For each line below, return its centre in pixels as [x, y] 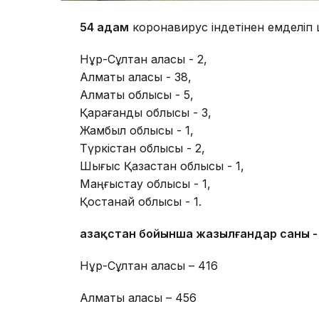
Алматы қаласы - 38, [136, 77]
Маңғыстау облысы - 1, [145, 184]
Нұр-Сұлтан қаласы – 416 [149, 266]
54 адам [104, 27]
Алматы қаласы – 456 [138, 298]
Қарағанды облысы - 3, [146, 113]
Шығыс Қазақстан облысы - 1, [162, 166]
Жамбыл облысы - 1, [137, 131]
